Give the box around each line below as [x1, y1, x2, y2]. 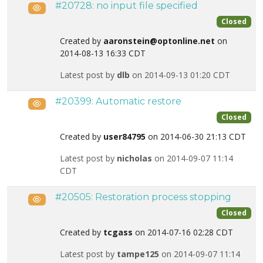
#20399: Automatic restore [55, 96, 181, 107]
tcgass [103, 227, 133, 238]
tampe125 [117, 248, 159, 260]
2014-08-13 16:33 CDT [60, 48, 146, 59]
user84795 [103, 131, 146, 143]
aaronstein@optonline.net [103, 35, 215, 47]
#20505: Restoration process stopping [55, 191, 231, 203]
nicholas [117, 153, 152, 164]
